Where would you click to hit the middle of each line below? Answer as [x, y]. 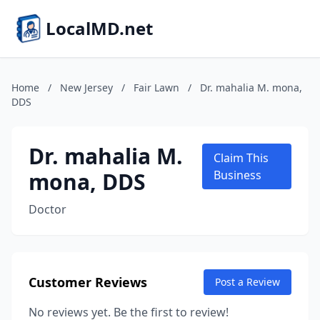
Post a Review [247, 282]
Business [238, 175]
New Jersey [86, 87]
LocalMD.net [99, 28]
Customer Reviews [88, 282]
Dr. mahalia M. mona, [251, 87]
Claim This [241, 158]
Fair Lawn [156, 87]
